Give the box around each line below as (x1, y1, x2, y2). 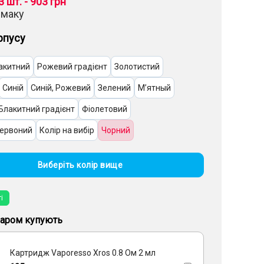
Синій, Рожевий (31, 83, 91, 93)
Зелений (98, 83, 131, 93)
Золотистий (114, 62, 160, 71)
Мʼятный (138, 83, 171, 93)
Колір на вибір (39, 126, 95, 135)
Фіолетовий (82, 104, 128, 114)
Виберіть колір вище (37, 160, 123, 170)
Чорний (101, 126, 131, 135)
